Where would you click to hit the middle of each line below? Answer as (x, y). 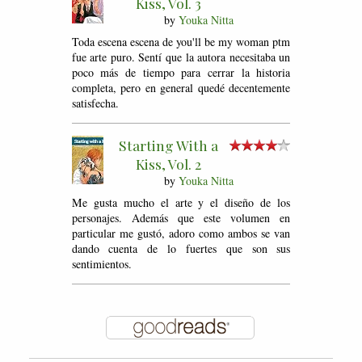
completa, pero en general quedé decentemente (181, 87)
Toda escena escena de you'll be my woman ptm (181, 41)
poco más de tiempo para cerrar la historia (181, 72)
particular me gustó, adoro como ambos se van (181, 233)
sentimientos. (101, 263)
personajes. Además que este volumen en (181, 217)
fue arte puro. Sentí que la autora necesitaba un (181, 57)
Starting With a (168, 145)
